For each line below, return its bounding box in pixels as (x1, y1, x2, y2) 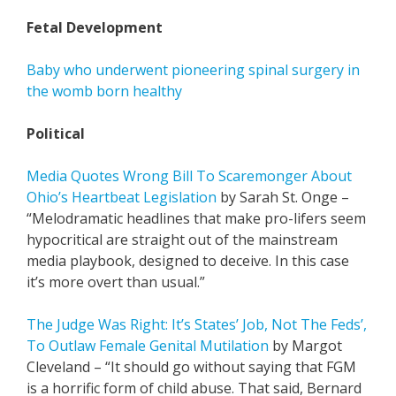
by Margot (269, 336, 342, 355)
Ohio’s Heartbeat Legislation (27, 187, 217, 207)
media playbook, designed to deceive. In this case (27, 251, 349, 270)
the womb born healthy (27, 81, 182, 101)
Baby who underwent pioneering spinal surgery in (27, 60, 360, 80)
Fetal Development (27, 18, 163, 37)
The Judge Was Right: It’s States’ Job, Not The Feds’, (27, 315, 367, 334)
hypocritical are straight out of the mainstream (27, 230, 338, 249)
